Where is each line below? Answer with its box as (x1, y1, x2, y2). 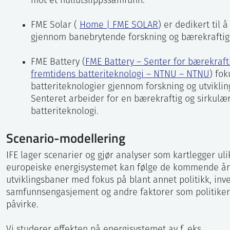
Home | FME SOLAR (80, 21, 158, 31)
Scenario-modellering (6, 128, 125, 147)
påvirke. (6, 200, 39, 210)
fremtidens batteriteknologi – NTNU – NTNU (31, 70, 209, 80)
